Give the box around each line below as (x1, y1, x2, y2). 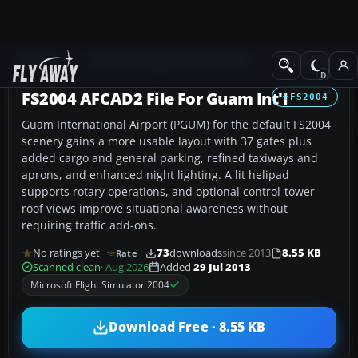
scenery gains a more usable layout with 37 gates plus (22, 133, 312, 149)
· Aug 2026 (101, 260, 149, 274)
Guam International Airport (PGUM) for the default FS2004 (22, 116, 331, 132)
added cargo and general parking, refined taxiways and (22, 149, 318, 165)
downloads (169, 246, 222, 261)
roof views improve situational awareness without (22, 200, 288, 216)
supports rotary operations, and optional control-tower (22, 183, 315, 199)
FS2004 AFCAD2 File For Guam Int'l (22, 87, 288, 109)
